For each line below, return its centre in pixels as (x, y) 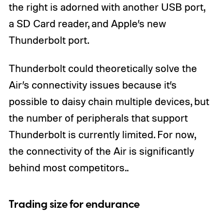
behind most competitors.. (68, 167)
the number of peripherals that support (98, 118)
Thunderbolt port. (49, 40)
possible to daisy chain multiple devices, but (109, 101)
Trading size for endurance (74, 205)
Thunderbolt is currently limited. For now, (102, 134)
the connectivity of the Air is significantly (101, 151)
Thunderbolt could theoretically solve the (103, 68)
